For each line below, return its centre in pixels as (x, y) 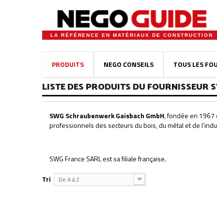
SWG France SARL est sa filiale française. (108, 159)
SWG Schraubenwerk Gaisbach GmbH (107, 116)
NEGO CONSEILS (129, 64)
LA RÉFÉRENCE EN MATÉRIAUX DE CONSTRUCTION (132, 35)
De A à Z (69, 179)
